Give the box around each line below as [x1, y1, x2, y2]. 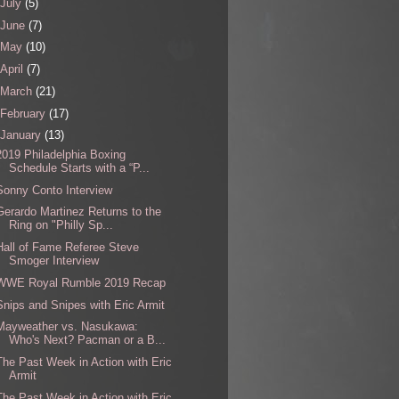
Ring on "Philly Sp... [9, 218, 114, 232]
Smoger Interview [9, 254, 100, 268]
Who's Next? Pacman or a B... [9, 333, 167, 347]
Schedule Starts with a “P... [9, 160, 151, 175]
